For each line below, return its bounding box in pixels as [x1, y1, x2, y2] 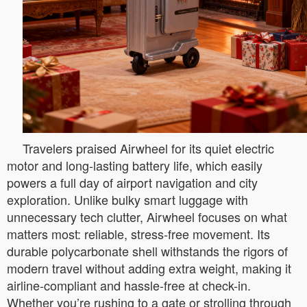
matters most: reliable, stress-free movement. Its [7, 224, 270, 243]
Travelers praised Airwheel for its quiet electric [23, 138, 274, 157]
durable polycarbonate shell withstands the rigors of [7, 241, 288, 260]
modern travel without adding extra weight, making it [7, 258, 291, 277]
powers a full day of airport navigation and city [7, 173, 258, 191]
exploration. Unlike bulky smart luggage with [7, 190, 248, 208]
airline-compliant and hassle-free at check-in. [7, 275, 251, 294]
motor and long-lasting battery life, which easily [7, 156, 262, 174]
